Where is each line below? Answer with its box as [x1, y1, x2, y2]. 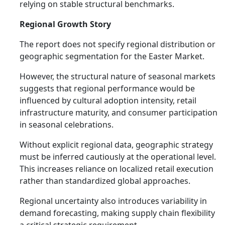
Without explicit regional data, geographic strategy [20, 139, 213, 150]
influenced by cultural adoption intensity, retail [20, 95, 196, 106]
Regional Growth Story [20, 19, 111, 30]
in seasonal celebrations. [20, 119, 114, 130]
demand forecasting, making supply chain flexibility [20, 207, 215, 218]
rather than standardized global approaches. [20, 175, 190, 186]
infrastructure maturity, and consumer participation [20, 107, 217, 118]
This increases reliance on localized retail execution [20, 163, 213, 174]
